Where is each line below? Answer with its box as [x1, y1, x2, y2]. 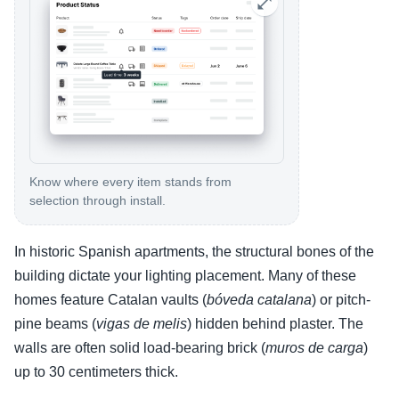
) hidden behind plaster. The [187, 316, 363, 332]
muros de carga [265, 340, 363, 356]
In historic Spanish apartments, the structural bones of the [14, 244, 374, 260]
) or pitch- [312, 292, 370, 308]
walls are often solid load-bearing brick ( [14, 340, 265, 356]
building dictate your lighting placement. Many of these [14, 268, 356, 284]
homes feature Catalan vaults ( [14, 292, 207, 308]
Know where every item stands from [29, 175, 232, 190]
